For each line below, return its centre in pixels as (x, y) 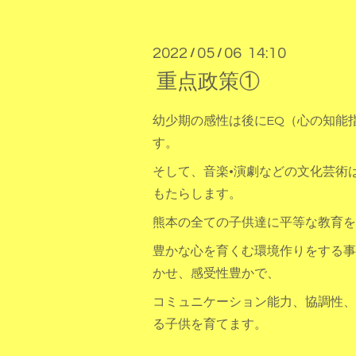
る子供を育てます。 (210, 325)
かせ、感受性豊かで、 (216, 274)
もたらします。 (197, 194)
